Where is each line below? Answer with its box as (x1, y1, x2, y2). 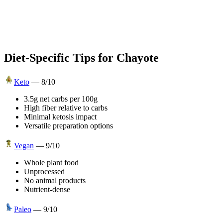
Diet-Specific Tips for (4, 51, 116, 64)
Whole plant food (24, 158, 79, 167)
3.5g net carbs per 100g (24, 94, 98, 103)
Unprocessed (24, 167, 65, 176)
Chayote (116, 51, 159, 64)
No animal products (24, 176, 86, 185)
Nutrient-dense (24, 185, 70, 194)
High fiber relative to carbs (24, 103, 108, 112)
